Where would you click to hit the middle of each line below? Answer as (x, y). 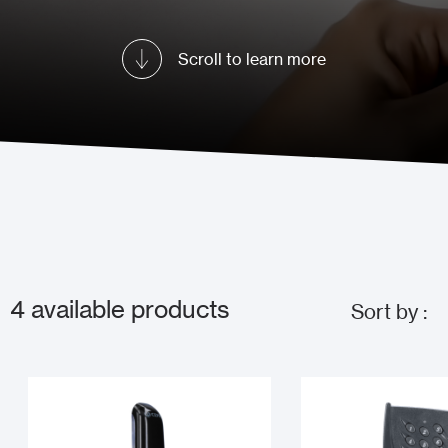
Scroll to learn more (252, 59)
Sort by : (388, 312)
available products (128, 309)
